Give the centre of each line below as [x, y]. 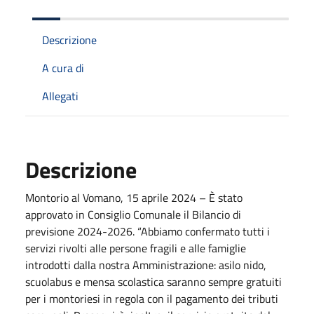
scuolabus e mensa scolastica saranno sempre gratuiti [153, 281]
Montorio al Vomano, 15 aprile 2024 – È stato [134, 197]
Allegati [60, 96]
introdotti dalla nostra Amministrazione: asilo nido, [146, 265]
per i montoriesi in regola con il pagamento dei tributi [152, 298]
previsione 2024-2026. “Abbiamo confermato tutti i [148, 231]
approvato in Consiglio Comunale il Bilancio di [133, 214]
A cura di [63, 68]
